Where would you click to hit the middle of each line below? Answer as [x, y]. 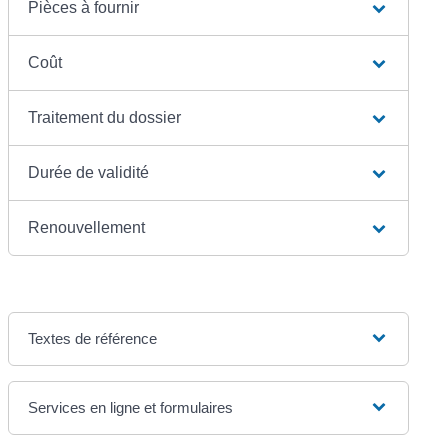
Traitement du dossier [105, 117]
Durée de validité [89, 172]
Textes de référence [93, 338]
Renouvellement [87, 227]
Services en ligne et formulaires [131, 407]
